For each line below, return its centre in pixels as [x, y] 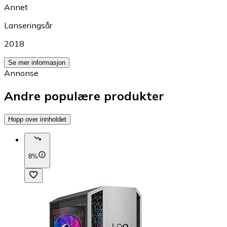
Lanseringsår [28, 25]
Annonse [21, 73]
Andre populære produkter [84, 96]
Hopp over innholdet [37, 119]
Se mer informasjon [37, 63]
